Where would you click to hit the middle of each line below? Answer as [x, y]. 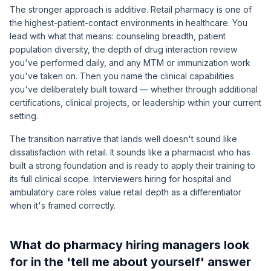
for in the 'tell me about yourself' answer [130, 262]
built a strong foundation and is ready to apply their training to [132, 165]
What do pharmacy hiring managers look [129, 245]
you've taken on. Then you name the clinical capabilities [122, 76]
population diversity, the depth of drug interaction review [123, 49]
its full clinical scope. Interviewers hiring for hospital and [120, 179]
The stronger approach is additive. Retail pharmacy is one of [131, 9]
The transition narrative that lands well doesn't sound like [123, 139]
